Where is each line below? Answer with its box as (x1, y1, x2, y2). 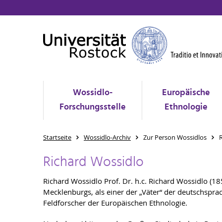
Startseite (43, 133, 71, 142)
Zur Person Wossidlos (143, 133, 207, 142)
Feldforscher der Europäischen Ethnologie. (43, 198, 187, 208)
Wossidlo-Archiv (84, 133, 131, 142)
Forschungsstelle (59, 100, 126, 114)
